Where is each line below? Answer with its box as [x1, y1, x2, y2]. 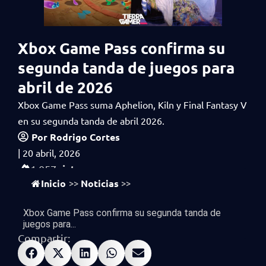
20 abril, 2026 [23, 146, 80, 159]
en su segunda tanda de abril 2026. [18, 114, 164, 126]
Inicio [41, 176, 66, 189]
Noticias [81, 176, 119, 189]
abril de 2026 [18, 77, 113, 97]
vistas [56, 161, 87, 176]
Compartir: [18, 231, 70, 244]
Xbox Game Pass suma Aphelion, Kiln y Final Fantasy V [18, 98, 247, 110]
